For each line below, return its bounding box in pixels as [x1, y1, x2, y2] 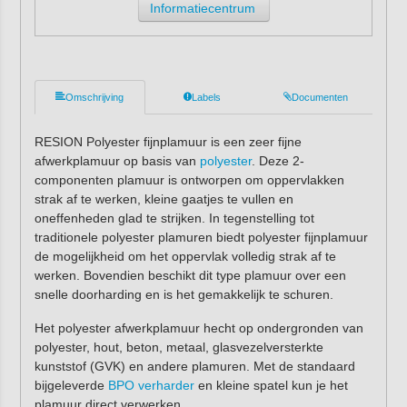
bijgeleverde [34, 378, 108, 393]
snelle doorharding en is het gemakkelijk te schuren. [34, 286, 333, 302]
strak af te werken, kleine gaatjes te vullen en [34, 191, 293, 206]
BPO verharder [107, 378, 194, 393]
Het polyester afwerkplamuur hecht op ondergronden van [34, 321, 363, 336]
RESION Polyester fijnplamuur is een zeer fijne [34, 134, 302, 149]
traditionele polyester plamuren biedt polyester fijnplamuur [34, 229, 368, 244]
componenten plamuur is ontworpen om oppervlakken [34, 172, 344, 187]
